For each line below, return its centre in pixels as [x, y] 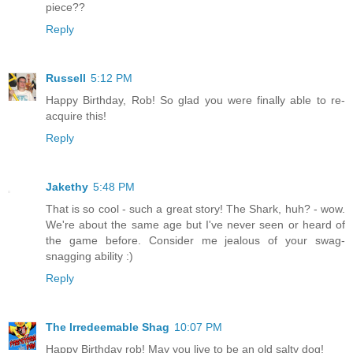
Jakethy [67, 187]
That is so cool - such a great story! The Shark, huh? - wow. [195, 209]
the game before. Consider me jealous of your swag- [195, 241]
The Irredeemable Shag [108, 327]
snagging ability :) [89, 256]
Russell [66, 78]
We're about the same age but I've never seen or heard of [195, 225]
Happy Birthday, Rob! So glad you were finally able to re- [195, 100]
